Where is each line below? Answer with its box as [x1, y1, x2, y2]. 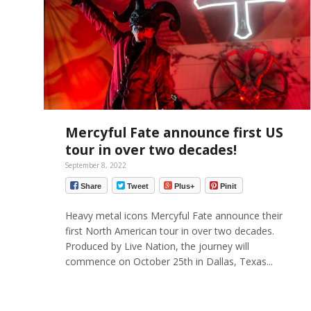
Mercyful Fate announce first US [65, 122, 283, 142]
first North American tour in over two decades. [65, 224, 274, 238]
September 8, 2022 [65, 160, 126, 170]
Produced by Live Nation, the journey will [65, 239, 249, 253]
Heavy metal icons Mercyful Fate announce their [65, 209, 283, 223]
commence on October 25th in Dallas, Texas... [65, 255, 273, 269]
